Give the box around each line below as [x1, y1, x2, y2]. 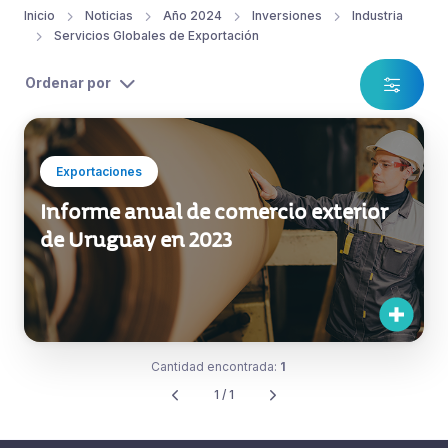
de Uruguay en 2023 [40, 226, 232, 253]
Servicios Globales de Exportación [54, 27, 259, 43]
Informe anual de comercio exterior [40, 198, 388, 225]
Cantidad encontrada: [150, 358, 280, 374]
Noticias [85, 7, 133, 23]
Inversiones [252, 7, 322, 23]
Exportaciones [56, 163, 142, 179]
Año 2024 [163, 7, 222, 23]
